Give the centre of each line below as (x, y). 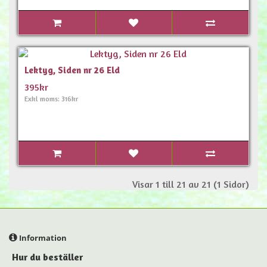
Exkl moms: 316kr (51, 99)
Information (42, 238)
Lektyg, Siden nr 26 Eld (72, 70)
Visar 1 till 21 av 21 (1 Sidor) (191, 184)
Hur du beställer (47, 257)
